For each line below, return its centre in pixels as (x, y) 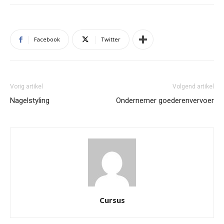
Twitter (111, 39)
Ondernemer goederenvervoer (165, 100)
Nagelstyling (30, 100)
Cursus (112, 200)
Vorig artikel (26, 86)
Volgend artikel (193, 86)
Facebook (47, 39)
